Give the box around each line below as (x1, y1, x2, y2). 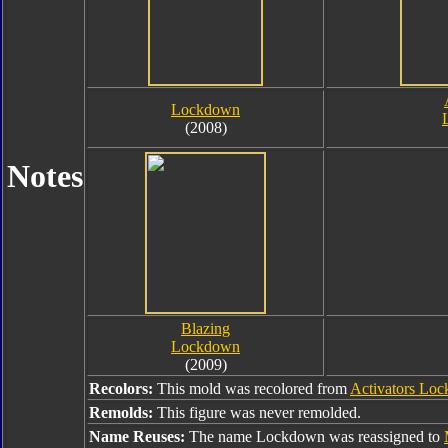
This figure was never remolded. (157, 404, 361, 421)
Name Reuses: (89, 428, 189, 445)
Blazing (181, 320, 230, 337)
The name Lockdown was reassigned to (189, 428, 444, 445)
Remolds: (89, 404, 157, 421)
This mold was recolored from (157, 380, 350, 397)
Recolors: (89, 380, 157, 397)
